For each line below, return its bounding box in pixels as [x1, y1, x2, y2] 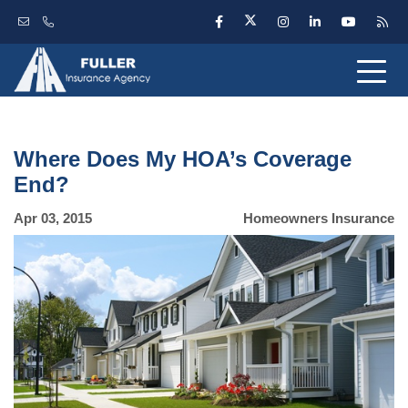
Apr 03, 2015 [14, 210, 92, 226]
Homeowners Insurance [243, 210, 394, 226]
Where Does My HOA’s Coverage [14, 147, 352, 171]
